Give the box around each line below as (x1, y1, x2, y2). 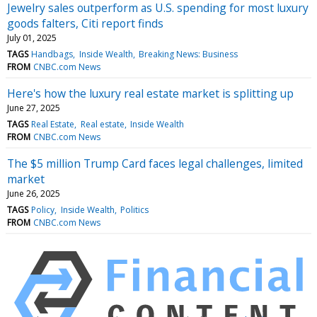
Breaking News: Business (138, 47, 238, 60)
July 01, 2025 (7, 31, 57, 44)
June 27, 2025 (7, 101, 60, 114)
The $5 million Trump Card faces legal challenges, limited (7, 155, 303, 171)
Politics (120, 203, 149, 216)
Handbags (31, 47, 74, 60)
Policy (31, 203, 55, 216)
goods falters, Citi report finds (7, 15, 163, 31)
